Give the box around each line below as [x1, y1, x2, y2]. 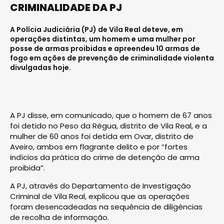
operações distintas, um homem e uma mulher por [10, 33, 195, 44]
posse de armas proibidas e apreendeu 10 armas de [10, 43, 200, 53]
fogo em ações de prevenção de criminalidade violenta [10, 52, 214, 63]
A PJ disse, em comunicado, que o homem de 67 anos [10, 109, 212, 120]
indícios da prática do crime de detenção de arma [10, 151, 199, 162]
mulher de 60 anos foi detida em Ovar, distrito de [10, 130, 193, 141]
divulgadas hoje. [10, 62, 71, 72]
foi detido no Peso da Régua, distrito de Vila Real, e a [10, 120, 207, 131]
